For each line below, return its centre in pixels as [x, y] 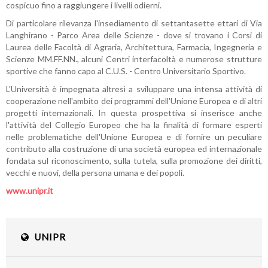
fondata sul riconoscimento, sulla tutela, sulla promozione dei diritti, [134, 161]
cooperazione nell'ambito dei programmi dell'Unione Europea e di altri [134, 101]
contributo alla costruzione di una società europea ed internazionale [134, 149]
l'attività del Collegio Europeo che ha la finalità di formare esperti [134, 125]
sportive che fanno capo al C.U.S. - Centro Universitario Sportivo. [126, 71]
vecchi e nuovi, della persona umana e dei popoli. [95, 173]
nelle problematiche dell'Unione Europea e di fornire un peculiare [134, 137]
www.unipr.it [30, 191]
